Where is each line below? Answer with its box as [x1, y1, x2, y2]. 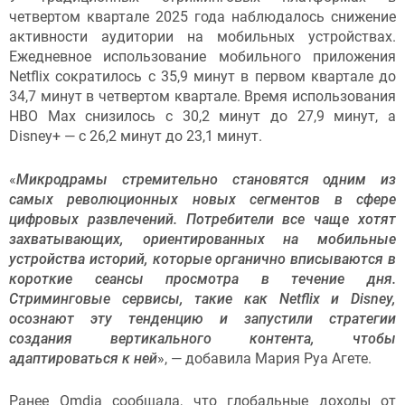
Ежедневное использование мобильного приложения [9, 48, 396, 66]
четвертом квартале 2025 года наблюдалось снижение [9, 8, 396, 26]
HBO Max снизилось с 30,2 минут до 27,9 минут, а [9, 108, 396, 126]
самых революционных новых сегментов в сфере [9, 190, 396, 208]
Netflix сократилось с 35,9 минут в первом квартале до [9, 68, 396, 86]
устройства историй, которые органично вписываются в [9, 250, 396, 268]
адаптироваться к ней [9, 349, 157, 367]
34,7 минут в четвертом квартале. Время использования [9, 88, 396, 106]
